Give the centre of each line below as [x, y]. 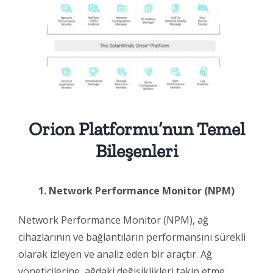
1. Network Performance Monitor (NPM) [136, 190]
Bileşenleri [136, 151]
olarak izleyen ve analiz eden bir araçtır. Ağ [115, 254]
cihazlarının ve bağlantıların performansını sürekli [132, 237]
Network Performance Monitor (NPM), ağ [113, 220]
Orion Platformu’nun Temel [136, 129]
